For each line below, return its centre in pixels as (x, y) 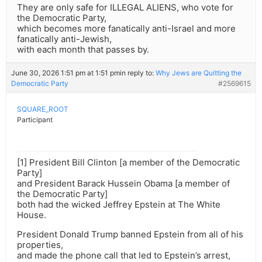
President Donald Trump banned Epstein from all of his (130, 235)
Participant (35, 120)
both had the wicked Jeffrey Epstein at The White (119, 205)
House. (32, 215)
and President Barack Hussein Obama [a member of (123, 184)
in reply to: (138, 73)
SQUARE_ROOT (43, 109)
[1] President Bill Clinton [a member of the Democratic (128, 163)
